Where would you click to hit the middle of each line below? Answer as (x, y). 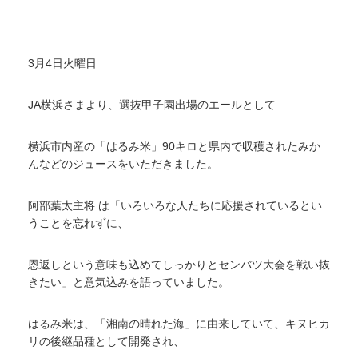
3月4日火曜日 (62, 63)
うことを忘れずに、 (78, 223)
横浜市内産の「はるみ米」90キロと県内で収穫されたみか (174, 146)
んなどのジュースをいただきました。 (123, 164)
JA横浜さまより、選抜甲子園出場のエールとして (152, 105)
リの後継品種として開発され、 (106, 341)
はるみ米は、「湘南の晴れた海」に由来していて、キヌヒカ (179, 324)
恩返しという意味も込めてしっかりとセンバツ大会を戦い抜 (179, 265)
